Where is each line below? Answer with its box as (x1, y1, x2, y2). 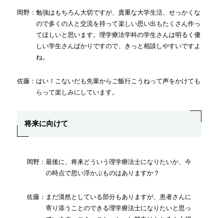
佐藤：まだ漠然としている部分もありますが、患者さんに (26, 193, 191, 201)
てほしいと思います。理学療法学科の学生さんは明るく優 (36, 31, 200, 39)
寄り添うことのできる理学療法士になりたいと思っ (45, 204, 191, 212)
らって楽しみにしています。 (36, 89, 118, 96)
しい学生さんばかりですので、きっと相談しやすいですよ (36, 42, 200, 50)
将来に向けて (24, 119, 68, 128)
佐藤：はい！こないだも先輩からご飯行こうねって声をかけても (17, 77, 200, 85)
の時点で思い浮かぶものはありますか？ (45, 169, 160, 177)
